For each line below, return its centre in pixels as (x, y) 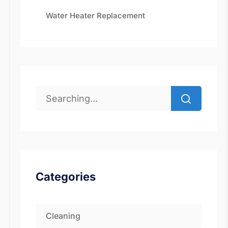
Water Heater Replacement (95, 16)
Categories (66, 177)
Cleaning (63, 216)
